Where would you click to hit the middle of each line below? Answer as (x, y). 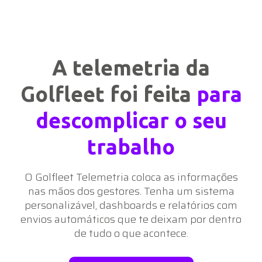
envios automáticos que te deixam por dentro (131, 219)
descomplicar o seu (131, 120)
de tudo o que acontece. (131, 233)
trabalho (131, 146)
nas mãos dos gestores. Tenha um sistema (131, 191)
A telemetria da (131, 67)
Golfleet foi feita (108, 94)
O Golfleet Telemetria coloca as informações (131, 177)
